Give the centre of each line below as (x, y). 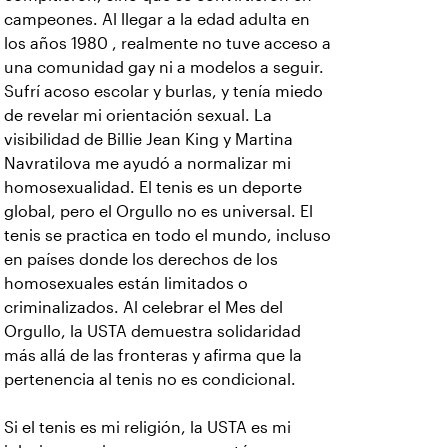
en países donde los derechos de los (141, 260)
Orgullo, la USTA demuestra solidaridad (152, 332)
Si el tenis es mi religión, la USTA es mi (147, 428)
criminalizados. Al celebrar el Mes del (143, 308)
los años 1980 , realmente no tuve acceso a (167, 44)
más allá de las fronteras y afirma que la (153, 356)
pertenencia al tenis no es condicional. (150, 380)
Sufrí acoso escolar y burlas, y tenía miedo (163, 92)
